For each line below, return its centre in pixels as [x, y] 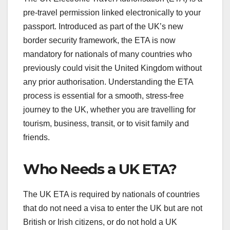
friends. [36, 137]
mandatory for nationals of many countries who [108, 54]
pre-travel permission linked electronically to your [112, 12]
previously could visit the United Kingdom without [112, 68]
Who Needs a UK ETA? [100, 169]
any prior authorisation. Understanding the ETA [108, 82]
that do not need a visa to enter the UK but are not [113, 208]
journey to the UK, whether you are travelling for [109, 109]
